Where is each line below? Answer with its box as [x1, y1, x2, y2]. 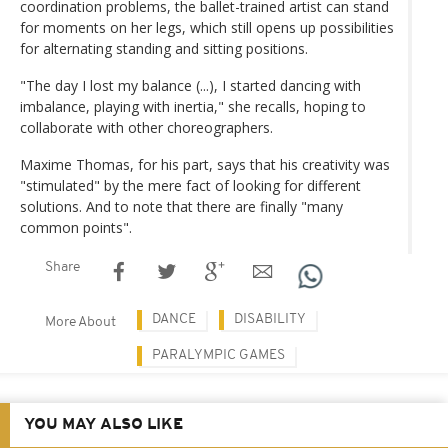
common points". [20, 217, 132, 237]
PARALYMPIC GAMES [152, 347, 285, 363]
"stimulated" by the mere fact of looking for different [20, 175, 361, 195]
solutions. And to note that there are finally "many [20, 196, 343, 216]
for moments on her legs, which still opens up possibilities [20, 17, 394, 37]
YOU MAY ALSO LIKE [24, 416, 183, 433]
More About [45, 314, 116, 330]
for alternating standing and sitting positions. [20, 38, 308, 58]
